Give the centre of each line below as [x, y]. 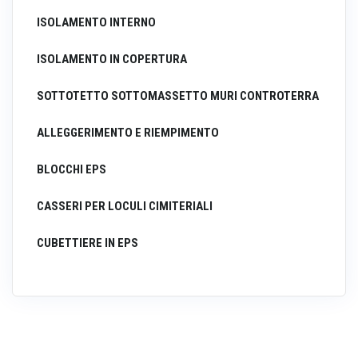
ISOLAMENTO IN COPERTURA [112, 60]
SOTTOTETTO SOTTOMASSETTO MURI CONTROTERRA [178, 96]
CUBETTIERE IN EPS [88, 243]
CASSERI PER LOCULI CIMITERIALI [125, 207]
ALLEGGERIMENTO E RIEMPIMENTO [128, 133]
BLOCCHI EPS [72, 170]
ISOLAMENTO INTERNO [96, 23]
